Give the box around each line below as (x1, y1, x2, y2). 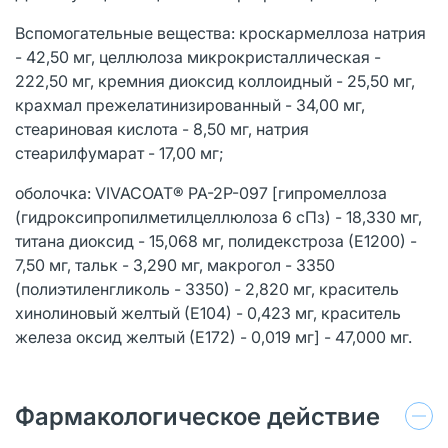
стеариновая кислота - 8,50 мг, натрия (15, 118, 309, 139)
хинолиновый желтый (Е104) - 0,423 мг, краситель (15, 302, 401, 323)
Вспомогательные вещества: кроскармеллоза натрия (15, 22, 426, 43)
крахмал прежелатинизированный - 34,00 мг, (15, 94, 365, 115)
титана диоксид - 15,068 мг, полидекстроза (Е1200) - (15, 230, 417, 251)
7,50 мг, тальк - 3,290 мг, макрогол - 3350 (15, 254, 335, 275)
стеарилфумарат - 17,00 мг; (15, 142, 224, 163)
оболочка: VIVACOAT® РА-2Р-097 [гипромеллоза (15, 182, 387, 203)
